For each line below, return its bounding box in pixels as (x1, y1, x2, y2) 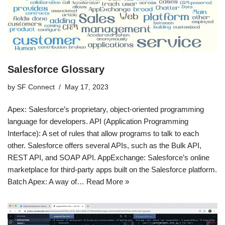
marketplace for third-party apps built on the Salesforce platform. (8, 165, 217, 174)
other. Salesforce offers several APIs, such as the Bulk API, (8, 141, 201, 150)
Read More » (86, 177, 129, 186)
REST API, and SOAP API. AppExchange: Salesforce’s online (8, 153, 209, 162)
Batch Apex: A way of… (8, 177, 86, 186)
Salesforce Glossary (8, 63, 104, 75)
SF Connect (17, 83, 55, 91)
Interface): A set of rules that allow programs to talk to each (8, 129, 199, 138)
